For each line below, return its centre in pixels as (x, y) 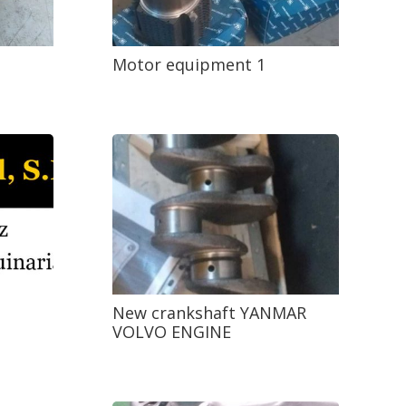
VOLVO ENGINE (172, 332)
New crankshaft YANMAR (210, 313)
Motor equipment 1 (189, 65)
